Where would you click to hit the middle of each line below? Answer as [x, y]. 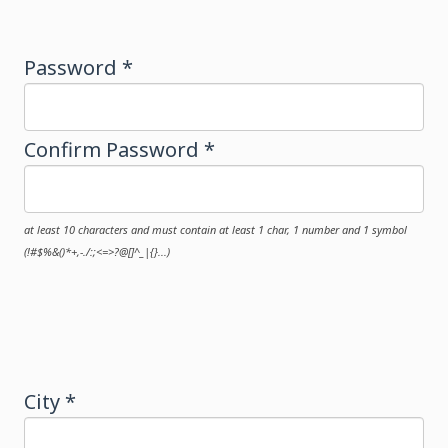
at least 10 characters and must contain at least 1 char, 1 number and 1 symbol [215, 229]
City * [50, 401]
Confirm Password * [119, 149]
